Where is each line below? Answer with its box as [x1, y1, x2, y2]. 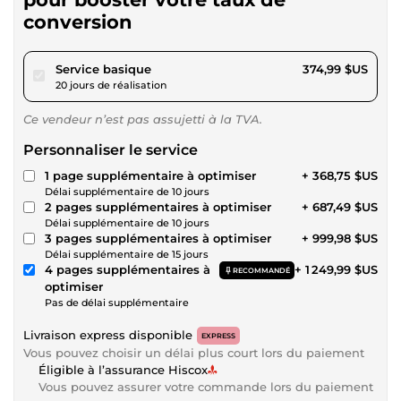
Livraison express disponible [23, 327, 192, 342]
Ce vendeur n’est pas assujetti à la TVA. [23, 111, 262, 126]
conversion [23, 10, 132, 33]
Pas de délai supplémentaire [45, 295, 189, 309]
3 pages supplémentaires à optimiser [45, 230, 271, 245]
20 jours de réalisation [55, 78, 166, 91]
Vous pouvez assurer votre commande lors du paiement [38, 379, 373, 394]
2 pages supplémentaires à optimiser [45, 199, 271, 214]
